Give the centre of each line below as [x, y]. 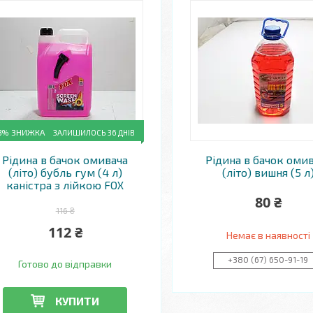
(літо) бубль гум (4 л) [65, 172]
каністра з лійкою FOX [65, 185]
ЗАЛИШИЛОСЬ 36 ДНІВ [94, 132]
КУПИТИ [78, 300]
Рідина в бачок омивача [65, 160]
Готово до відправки [65, 264]
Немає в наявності [268, 235]
